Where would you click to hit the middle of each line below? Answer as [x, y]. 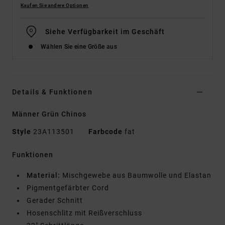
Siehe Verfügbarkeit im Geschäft [105, 32]
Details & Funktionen [52, 92]
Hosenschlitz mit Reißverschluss [84, 213]
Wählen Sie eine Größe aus [79, 47]
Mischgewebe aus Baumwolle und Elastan [136, 176]
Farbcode [105, 132]
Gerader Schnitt [55, 201]
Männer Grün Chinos [49, 114]
